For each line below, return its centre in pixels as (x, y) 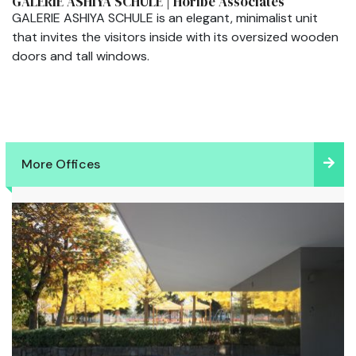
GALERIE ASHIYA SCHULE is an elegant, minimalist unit (165, 18)
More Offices (61, 164)
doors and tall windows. (81, 56)
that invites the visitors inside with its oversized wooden (175, 37)
